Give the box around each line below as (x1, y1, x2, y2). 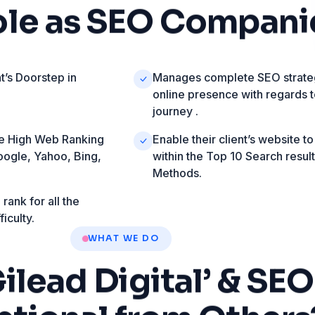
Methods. (152, 166, 202, 181)
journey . (152, 104, 198, 119)
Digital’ (94, 261, 211, 302)
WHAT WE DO (87, 233, 160, 245)
